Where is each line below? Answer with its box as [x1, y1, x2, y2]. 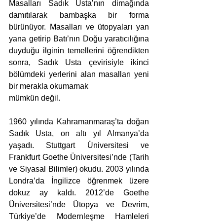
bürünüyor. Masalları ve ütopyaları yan [9, 23, 149, 32]
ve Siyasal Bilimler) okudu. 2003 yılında [9, 165, 149, 174]
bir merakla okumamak [9, 82, 88, 91]
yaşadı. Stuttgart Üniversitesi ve [9, 141, 149, 150]
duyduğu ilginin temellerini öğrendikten [9, 46, 149, 55]
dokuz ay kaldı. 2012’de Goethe [9, 188, 149, 197]
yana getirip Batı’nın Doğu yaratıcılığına [9, 35, 149, 43]
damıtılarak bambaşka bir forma [9, 11, 149, 20]
